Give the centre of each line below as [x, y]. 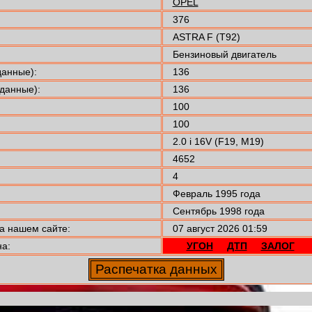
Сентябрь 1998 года [218, 211]
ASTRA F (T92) [206, 37]
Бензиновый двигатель [224, 55]
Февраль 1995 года [216, 194]
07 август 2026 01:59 [220, 229]
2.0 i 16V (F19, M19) [218, 142]
